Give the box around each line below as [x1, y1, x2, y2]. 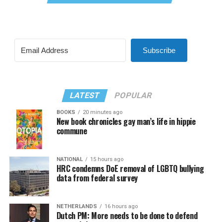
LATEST [69, 90, 102, 100]
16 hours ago [104, 203, 138, 210]
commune [56, 124, 87, 137]
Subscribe [142, 46, 175, 55]
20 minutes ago [82, 109, 122, 115]
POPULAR [113, 90, 154, 100]
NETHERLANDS [56, 203, 97, 210]
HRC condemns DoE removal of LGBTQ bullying [56, 162, 204, 174]
